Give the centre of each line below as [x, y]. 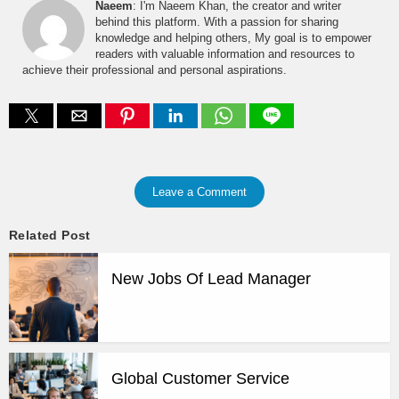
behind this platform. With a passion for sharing [217, 22]
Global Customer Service [200, 378]
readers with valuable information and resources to [225, 54]
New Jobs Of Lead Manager [211, 278]
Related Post [50, 235]
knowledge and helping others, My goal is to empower [233, 38]
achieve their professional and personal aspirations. [155, 70]
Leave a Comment [199, 192]
